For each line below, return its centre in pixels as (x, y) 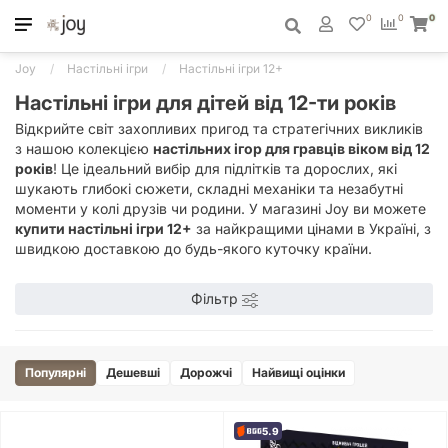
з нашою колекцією (84, 148)
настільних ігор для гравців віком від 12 (291, 148)
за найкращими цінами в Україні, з (311, 228)
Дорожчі (206, 372)
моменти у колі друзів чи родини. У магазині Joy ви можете (220, 208)
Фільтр (214, 298)
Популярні (55, 372)
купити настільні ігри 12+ (103, 228)
